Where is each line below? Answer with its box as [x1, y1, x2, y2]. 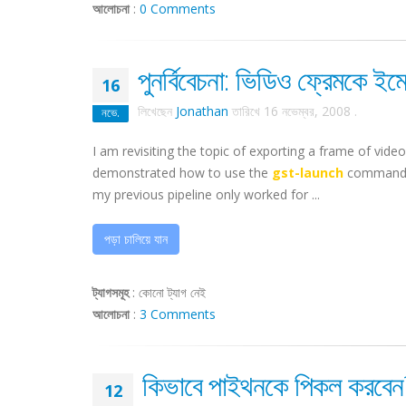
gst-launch [272, 164, 343, 181]
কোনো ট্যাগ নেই [139, 284, 206, 301]
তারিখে [228, 102, 264, 120]
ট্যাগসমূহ [92, 284, 129, 301]
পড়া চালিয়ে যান [104, 230, 168, 247]
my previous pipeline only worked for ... [92, 186, 320, 203]
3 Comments [140, 305, 216, 323]
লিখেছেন [138, 102, 176, 120]
